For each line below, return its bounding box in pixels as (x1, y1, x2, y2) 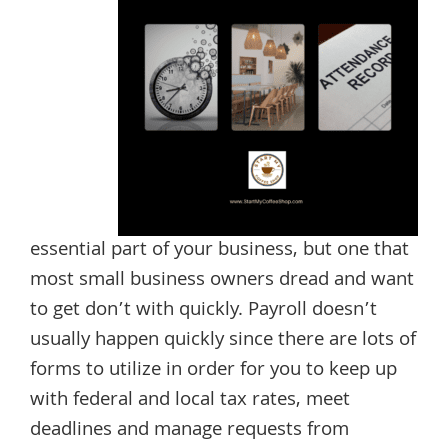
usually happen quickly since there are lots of (30, 324, 416, 357)
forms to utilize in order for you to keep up (30, 354, 397, 387)
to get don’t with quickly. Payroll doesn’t (30, 294, 377, 327)
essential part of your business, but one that (30, 234, 409, 267)
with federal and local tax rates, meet (30, 384, 350, 417)
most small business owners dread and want (30, 264, 414, 297)
